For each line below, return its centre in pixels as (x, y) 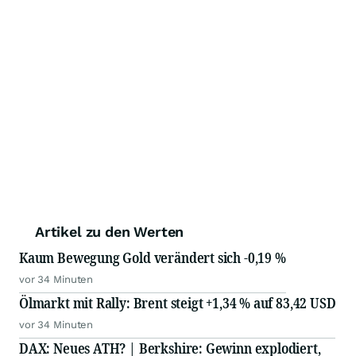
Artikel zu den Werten (110, 232)
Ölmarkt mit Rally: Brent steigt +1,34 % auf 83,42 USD (178, 303)
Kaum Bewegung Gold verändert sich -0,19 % (153, 258)
